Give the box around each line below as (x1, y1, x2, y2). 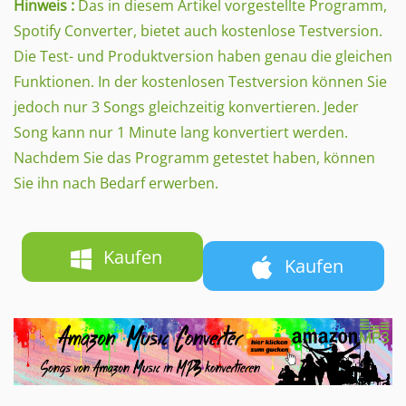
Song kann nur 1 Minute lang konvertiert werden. (14, 121, 348, 142)
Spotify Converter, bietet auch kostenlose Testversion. (14, 20, 382, 41)
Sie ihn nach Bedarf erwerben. (14, 172, 218, 193)
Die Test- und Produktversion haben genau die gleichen (14, 45, 392, 66)
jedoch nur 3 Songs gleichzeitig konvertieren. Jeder (14, 96, 359, 117)
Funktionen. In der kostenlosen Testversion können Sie (14, 71, 387, 92)
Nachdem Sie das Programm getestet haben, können (14, 147, 375, 168)
